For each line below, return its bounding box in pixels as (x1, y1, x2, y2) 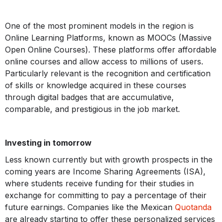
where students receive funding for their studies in (5, 178, 194, 189)
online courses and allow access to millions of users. (5, 56, 203, 67)
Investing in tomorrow (5, 138, 92, 148)
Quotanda (175, 202, 212, 213)
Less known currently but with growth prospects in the (5, 155, 213, 165)
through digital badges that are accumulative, (5, 92, 174, 103)
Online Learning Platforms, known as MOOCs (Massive (5, 33, 212, 43)
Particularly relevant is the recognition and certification (5, 68, 211, 79)
